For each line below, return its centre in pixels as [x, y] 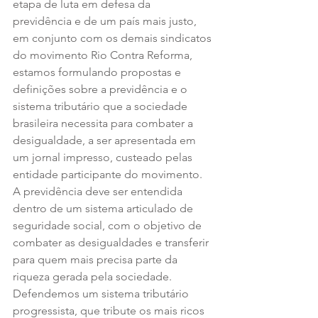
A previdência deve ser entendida [99, 191]
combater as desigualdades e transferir [112, 242]
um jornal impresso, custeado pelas [104, 157]
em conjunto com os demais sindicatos [114, 38]
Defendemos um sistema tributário [102, 293]
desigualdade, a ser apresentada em [106, 140]
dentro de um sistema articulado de [104, 208]
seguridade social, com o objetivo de [109, 225]
